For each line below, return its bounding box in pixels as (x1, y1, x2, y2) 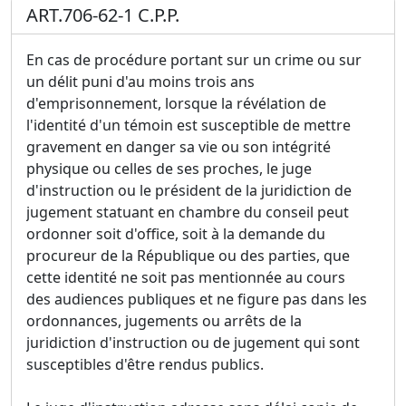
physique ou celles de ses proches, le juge (26, 159, 312, 179)
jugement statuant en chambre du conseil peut (26, 202, 349, 223)
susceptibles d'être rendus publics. (26, 354, 264, 375)
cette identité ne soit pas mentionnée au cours (26, 267, 345, 288)
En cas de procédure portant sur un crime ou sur (26, 50, 362, 71)
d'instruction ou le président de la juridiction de (26, 180, 352, 201)
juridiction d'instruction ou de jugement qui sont (26, 333, 360, 353)
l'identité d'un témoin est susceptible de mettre (26, 115, 351, 136)
